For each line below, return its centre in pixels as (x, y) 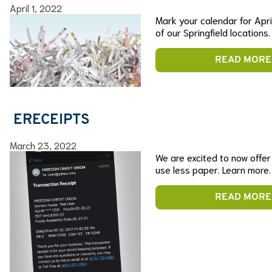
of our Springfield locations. (213, 32)
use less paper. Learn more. (213, 169)
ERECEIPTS (50, 121)
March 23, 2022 (43, 145)
